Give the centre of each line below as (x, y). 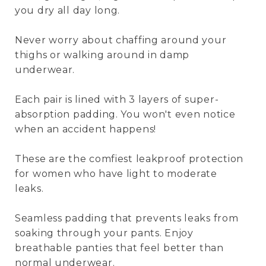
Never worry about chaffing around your (121, 40)
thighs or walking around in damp (102, 55)
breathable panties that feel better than (119, 248)
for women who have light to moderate (116, 174)
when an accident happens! (86, 129)
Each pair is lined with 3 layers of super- (117, 100)
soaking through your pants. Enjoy (104, 233)
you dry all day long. (69, 11)
